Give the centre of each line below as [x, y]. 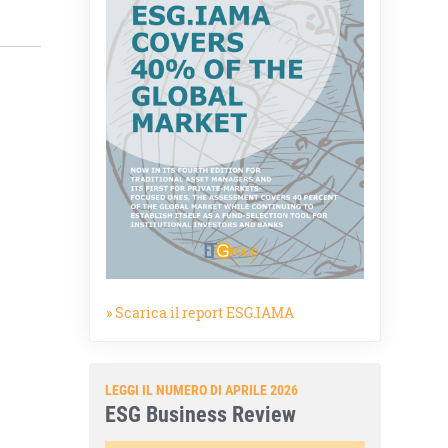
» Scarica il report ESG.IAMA [200, 312]
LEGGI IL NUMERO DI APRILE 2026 [202, 389]
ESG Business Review [201, 413]
